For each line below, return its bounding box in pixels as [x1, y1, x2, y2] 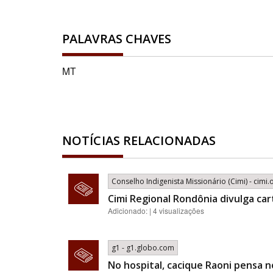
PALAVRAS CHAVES [62, 30, 172, 47]
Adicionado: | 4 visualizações [108, 205, 204, 216]
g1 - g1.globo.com [112, 243, 174, 253]
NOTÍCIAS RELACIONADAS [62, 132, 216, 149]
